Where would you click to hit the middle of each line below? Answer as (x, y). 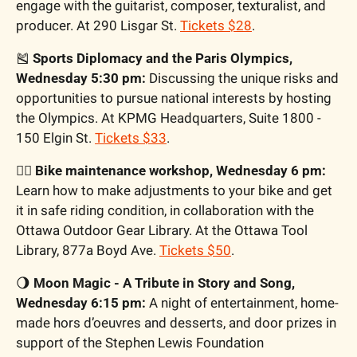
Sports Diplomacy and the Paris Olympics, (163, 58)
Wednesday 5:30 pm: (81, 78)
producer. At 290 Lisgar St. (98, 25)
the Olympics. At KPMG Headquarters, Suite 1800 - (169, 118)
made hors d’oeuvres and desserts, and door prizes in (176, 322)
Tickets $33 (131, 137)
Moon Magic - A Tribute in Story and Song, (164, 282)
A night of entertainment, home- (242, 302)
